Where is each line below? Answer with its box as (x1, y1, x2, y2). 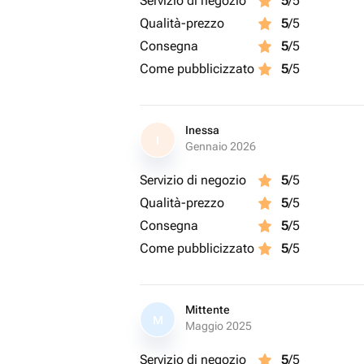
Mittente (185, 303, 230, 316)
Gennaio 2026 (185, 140, 256, 153)
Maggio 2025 (185, 319, 252, 332)
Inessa (185, 123, 219, 136)
